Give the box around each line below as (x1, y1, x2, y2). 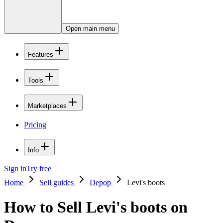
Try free (26, 164, 51, 173)
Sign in (4, 164, 26, 173)
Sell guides (39, 178, 76, 187)
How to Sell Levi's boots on (4, 198, 188, 216)
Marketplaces (28, 102, 67, 110)
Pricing (24, 120, 46, 129)
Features (28, 50, 53, 58)
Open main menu (66, 25, 115, 33)
